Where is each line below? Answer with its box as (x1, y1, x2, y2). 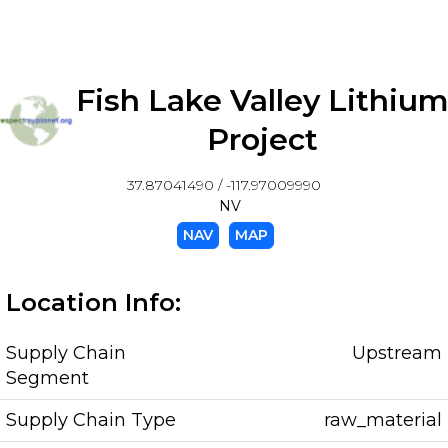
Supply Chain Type (6, 409, 176, 431)
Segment (6, 367, 89, 389)
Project (207, 121, 319, 158)
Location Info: (6, 288, 181, 317)
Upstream (352, 342, 442, 364)
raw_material (324, 409, 442, 431)
